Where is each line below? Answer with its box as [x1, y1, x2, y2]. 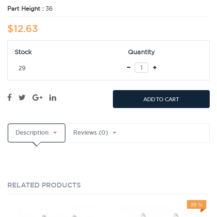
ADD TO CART [143, 95, 179, 103]
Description [15, 129, 48, 137]
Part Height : [7, 5, 46, 13]
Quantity [128, 48, 155, 56]
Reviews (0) [73, 129, 108, 137]
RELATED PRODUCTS [7, 181, 81, 190]
